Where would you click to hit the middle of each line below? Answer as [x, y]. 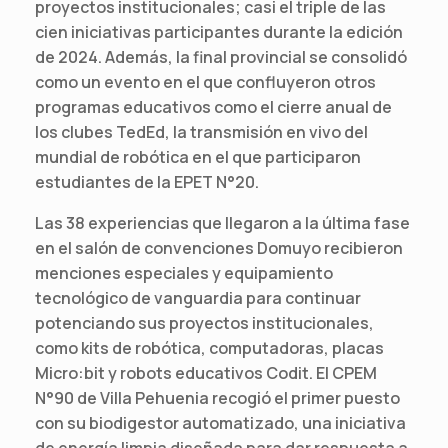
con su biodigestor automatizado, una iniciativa [220, 422]
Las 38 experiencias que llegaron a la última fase [222, 222]
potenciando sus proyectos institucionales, [204, 322]
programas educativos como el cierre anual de [213, 106]
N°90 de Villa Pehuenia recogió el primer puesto [217, 397]
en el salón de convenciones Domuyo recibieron [219, 247]
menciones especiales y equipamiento [184, 272]
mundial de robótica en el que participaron [198, 156]
